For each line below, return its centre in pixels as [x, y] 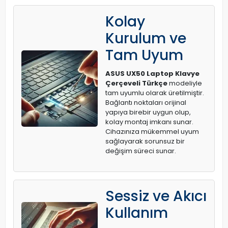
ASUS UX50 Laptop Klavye [152, 74]
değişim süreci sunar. [141, 151]
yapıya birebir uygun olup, [148, 112]
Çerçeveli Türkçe [136, 83]
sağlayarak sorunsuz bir [145, 141]
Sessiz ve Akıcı [156, 196]
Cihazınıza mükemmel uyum [152, 132]
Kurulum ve [146, 38]
